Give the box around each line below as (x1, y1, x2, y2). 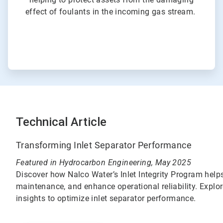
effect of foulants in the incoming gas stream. (25, 7, 198, 17)
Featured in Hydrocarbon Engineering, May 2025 (16, 158, 192, 168)
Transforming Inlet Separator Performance (16, 140, 192, 151)
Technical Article (16, 115, 107, 129)
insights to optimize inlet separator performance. (16, 194, 196, 204)
